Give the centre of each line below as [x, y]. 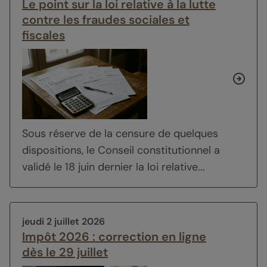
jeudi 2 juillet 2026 [63, 222]
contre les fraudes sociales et [106, 20]
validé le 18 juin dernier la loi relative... [114, 167]
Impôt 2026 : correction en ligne [114, 237]
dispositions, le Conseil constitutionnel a [121, 150]
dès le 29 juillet [65, 252]
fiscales [44, 35]
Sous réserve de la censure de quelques [120, 134]
